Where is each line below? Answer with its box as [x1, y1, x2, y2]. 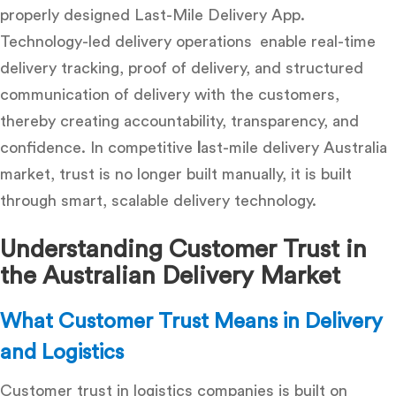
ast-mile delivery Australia [201, 139, 387, 156]
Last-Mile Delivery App [134, 6, 301, 23]
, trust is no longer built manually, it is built [50, 165, 352, 182]
